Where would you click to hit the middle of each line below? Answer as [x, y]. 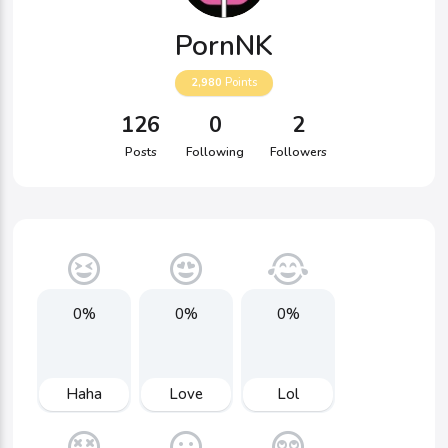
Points [239, 83]
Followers [298, 152]
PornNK [224, 46]
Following [215, 152]
